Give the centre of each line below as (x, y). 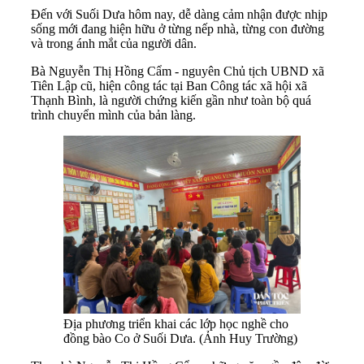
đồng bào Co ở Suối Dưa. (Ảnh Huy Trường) (180, 339)
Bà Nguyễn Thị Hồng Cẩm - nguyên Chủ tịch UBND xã (178, 71)
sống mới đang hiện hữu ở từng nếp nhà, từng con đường (178, 29)
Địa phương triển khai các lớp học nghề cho (176, 324)
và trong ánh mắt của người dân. (114, 44)
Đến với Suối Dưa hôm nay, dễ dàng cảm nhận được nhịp (179, 15)
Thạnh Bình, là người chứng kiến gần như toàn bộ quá (171, 101)
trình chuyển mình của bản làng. (113, 115)
